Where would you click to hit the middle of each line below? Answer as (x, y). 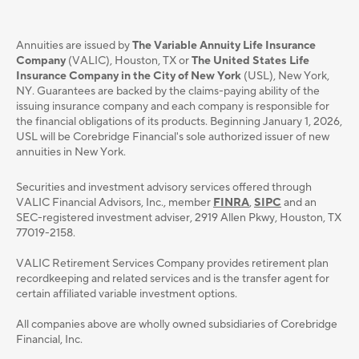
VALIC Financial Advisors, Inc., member (115, 203)
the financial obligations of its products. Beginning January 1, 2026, (179, 122)
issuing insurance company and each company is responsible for (173, 107)
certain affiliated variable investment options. (127, 294)
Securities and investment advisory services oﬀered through (164, 188)
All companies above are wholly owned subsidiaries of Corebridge (177, 325)
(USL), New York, (285, 77)
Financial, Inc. (49, 340)
